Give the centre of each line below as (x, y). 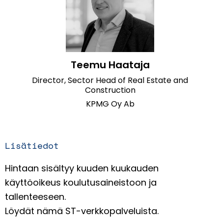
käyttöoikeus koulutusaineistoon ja (81, 183)
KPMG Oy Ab (110, 104)
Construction (110, 90)
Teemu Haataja (110, 65)
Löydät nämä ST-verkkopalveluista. (82, 211)
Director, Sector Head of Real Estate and (110, 81)
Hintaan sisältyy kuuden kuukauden (82, 168)
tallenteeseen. (35, 197)
